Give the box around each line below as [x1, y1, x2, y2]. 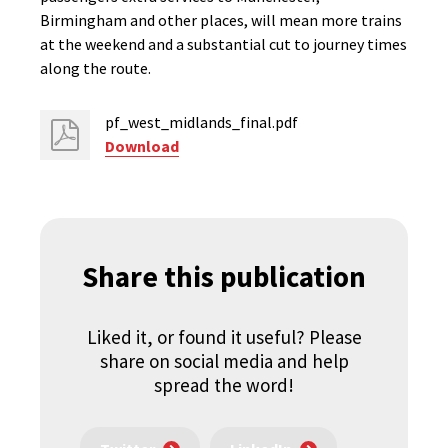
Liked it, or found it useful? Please [86, 325, 362, 349]
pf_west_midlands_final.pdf [105, 112, 298, 132]
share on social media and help [99, 349, 349, 373]
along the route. [40, 58, 151, 78]
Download [105, 136, 179, 156]
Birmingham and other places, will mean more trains [40, 10, 402, 30]
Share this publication [82, 258, 366, 295]
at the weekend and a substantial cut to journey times [40, 34, 407, 54]
